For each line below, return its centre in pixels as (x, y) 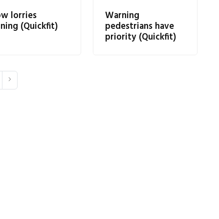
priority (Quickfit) (140, 37)
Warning (122, 16)
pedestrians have (139, 27)
